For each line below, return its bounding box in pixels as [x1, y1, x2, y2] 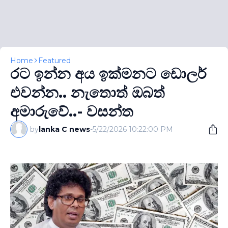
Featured [38, 56, 71, 65]
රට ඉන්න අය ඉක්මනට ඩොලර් [10, 65, 207, 82]
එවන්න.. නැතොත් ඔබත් [10, 83, 165, 101]
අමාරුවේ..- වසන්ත [10, 102, 133, 120]
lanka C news [39, 125, 90, 134]
